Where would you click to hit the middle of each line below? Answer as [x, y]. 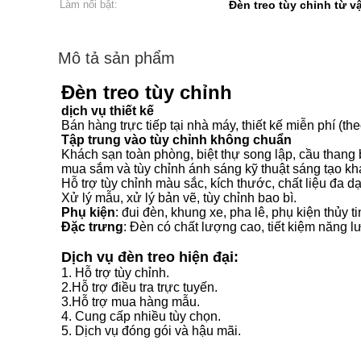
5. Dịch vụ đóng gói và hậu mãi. [151, 331]
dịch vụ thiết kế [108, 111]
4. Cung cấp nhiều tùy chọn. [141, 316]
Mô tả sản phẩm [116, 58]
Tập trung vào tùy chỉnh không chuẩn [176, 140]
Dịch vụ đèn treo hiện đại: [150, 257]
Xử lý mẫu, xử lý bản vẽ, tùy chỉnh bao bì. [179, 198]
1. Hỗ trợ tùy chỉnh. [115, 273]
